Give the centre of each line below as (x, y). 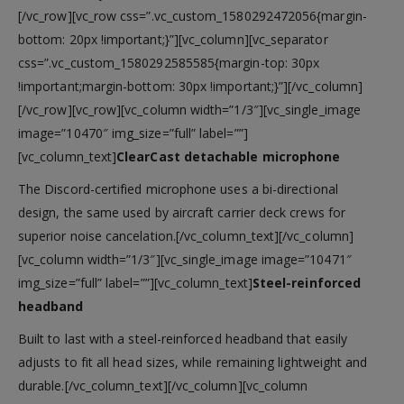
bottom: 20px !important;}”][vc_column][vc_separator (173, 39)
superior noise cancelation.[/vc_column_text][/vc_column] (186, 235)
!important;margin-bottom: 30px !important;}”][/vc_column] (190, 86)
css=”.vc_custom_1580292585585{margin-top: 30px (169, 62)
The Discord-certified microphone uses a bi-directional (178, 188)
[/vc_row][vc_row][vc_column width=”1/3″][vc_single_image (189, 109)
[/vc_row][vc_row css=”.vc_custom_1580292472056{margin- (193, 15)
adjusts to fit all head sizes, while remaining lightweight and (193, 362)
